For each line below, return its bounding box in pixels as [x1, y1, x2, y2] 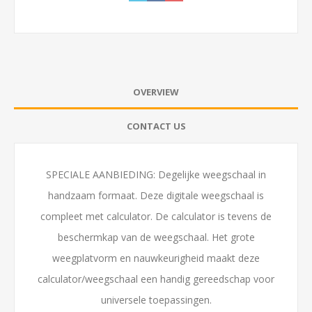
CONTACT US [126, 120, 186, 133]
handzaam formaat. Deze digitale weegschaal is [48, 189, 264, 203]
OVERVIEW [133, 86, 179, 99]
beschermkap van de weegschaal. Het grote [57, 231, 255, 244]
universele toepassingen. [100, 293, 212, 307]
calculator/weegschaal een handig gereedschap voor [38, 272, 274, 286]
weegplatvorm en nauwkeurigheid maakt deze [52, 251, 260, 265]
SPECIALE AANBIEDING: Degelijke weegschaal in [46, 168, 266, 182]
